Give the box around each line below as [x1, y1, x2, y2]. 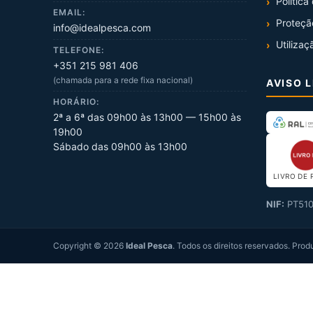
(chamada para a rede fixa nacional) [53, 75, 193, 86]
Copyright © [53, 240, 103, 251]
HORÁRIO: [53, 96, 99, 108]
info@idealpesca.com [53, 22, 151, 34]
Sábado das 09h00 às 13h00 [53, 140, 187, 153]
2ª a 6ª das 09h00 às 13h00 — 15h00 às [53, 111, 241, 124]
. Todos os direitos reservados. [173, 240, 292, 251]
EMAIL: [53, 7, 85, 18]
